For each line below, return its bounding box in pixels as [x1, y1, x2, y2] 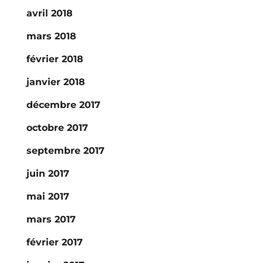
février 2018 [26, 53, 83, 65]
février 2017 [26, 237, 83, 248]
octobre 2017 [26, 122, 88, 133]
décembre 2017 [26, 99, 100, 110]
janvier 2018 [26, 76, 85, 87]
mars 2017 [26, 214, 76, 225]
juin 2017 [26, 168, 69, 179]
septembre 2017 [26, 145, 104, 156]
